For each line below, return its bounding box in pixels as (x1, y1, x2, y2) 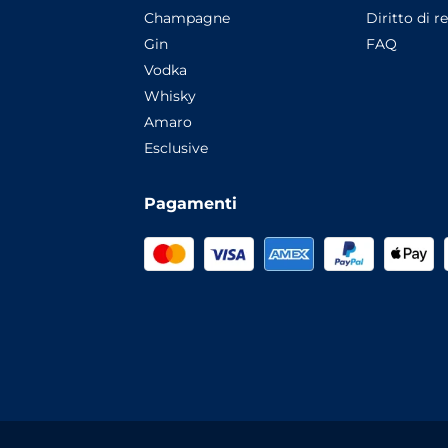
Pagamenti (144, 194, 237, 214)
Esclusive (144, 139, 208, 158)
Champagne (144, 9, 230, 28)
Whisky (144, 87, 196, 106)
